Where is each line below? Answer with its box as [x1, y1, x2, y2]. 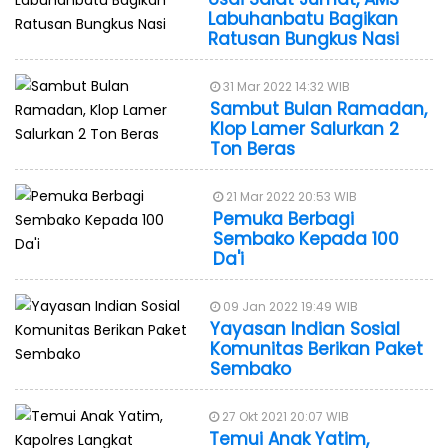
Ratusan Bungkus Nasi [207, 26, 399, 51]
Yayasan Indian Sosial [209, 316, 400, 341]
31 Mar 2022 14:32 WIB [219, 77, 350, 95]
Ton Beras [209, 136, 295, 161]
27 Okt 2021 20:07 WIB [218, 407, 349, 425]
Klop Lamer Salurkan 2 [209, 116, 399, 141]
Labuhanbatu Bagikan [207, 6, 398, 31]
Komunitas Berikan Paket [209, 336, 423, 361]
